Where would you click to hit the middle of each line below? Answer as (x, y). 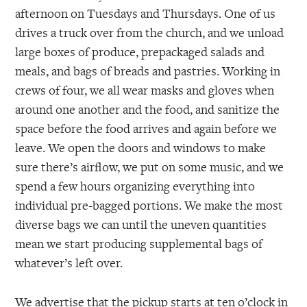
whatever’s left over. (69, 262)
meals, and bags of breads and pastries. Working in (148, 70)
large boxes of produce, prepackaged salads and (140, 51)
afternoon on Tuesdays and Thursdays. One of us (146, 13)
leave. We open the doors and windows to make (141, 147)
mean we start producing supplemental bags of (139, 243)
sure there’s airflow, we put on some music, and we (150, 166)
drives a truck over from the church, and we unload (150, 32)
